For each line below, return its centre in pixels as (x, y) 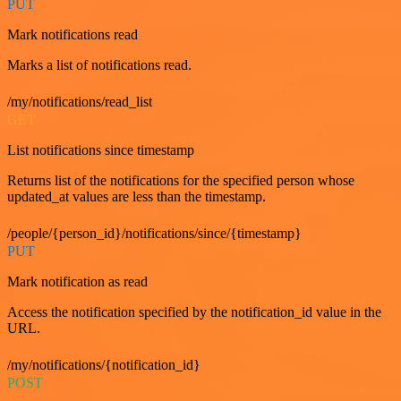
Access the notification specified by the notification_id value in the (194, 312)
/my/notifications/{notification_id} (104, 365)
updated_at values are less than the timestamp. (137, 197)
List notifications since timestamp (101, 150)
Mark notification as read (77, 282)
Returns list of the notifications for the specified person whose (181, 181)
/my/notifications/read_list (80, 102)
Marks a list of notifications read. (99, 65)
